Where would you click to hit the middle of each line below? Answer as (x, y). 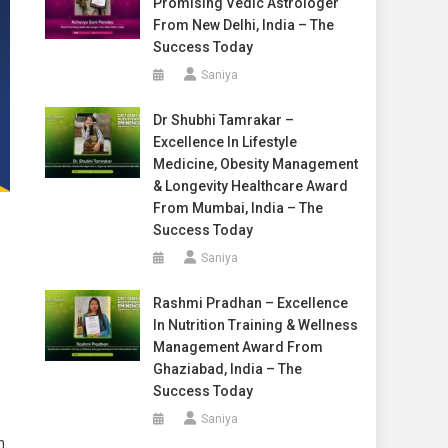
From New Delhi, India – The (243, 25)
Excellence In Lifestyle (224, 142)
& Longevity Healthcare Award (250, 186)
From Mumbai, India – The (237, 208)
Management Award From (237, 347)
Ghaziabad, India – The (227, 369)
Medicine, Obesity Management (255, 164)
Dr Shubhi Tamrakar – (223, 120)
